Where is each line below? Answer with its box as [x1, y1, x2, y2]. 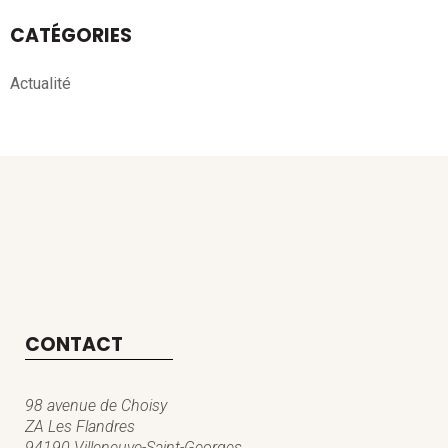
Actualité [10, 74, 71, 93]
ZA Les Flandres [25, 417, 135, 436]
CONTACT [25, 331, 123, 358]
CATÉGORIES [10, 22, 132, 49]
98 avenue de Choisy [25, 396, 167, 415]
